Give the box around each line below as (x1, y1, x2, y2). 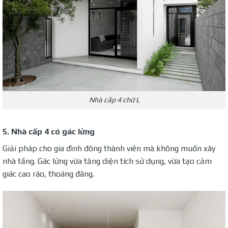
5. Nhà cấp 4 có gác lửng (3, 126, 95, 136)
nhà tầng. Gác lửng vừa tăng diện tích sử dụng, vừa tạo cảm (3, 156, 212, 166)
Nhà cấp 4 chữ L (89, 96, 139, 104)
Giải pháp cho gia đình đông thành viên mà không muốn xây (3, 143, 215, 153)
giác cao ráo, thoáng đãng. (3, 168, 94, 179)
